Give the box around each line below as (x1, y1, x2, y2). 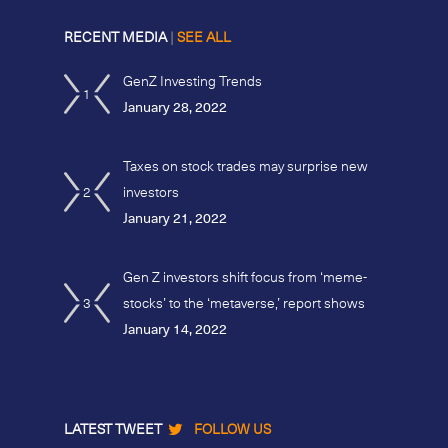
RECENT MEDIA (64, 26, 170, 48)
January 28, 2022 (122, 96, 227, 118)
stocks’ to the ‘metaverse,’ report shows (122, 292, 365, 314)
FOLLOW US (194, 418, 271, 440)
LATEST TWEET (64, 418, 168, 440)
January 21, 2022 (122, 207, 227, 229)
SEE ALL (177, 26, 231, 48)
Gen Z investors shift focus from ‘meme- (122, 266, 367, 288)
